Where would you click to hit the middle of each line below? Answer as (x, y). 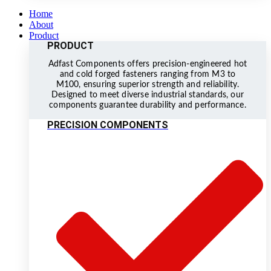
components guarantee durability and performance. (148, 105)
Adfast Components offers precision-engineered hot (148, 64)
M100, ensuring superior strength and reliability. (148, 84)
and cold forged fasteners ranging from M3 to (148, 74)
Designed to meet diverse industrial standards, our (147, 95)
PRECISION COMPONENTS (108, 125)
